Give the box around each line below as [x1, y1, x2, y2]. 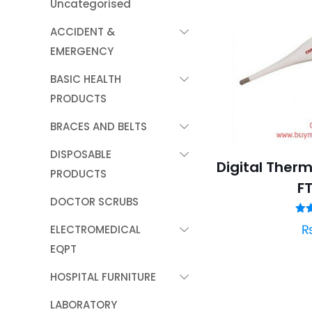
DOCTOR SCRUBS [50, 194, 139, 209]
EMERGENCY [50, 44, 114, 58]
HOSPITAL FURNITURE [50, 270, 156, 284]
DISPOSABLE [50, 147, 111, 162]
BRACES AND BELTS [50, 119, 147, 134]
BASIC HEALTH [50, 72, 121, 86]
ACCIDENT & [50, 24, 115, 39]
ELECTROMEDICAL [50, 222, 141, 237]
